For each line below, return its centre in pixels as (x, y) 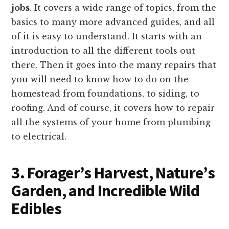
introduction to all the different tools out (104, 50)
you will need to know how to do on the (100, 79)
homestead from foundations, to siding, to (106, 93)
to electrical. (39, 136)
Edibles (36, 208)
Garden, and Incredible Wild (106, 190)
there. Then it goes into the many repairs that (114, 65)
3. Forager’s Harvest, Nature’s (113, 173)
